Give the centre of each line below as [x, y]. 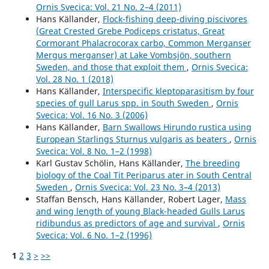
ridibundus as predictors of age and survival [127, 223]
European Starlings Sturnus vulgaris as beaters [132, 139]
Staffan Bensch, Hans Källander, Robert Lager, [130, 199]
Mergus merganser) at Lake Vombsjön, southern [133, 55]
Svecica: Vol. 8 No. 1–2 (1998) [94, 151]
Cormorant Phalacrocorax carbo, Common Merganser [143, 43]
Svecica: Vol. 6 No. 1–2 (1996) [94, 235]
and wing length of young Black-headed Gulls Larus [140, 211]
